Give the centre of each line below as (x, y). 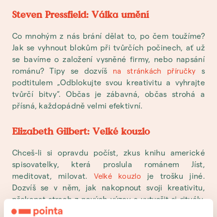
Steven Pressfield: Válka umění (80, 15)
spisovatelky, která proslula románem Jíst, (108, 164)
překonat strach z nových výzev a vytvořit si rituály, (108, 199)
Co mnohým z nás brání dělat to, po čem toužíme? (108, 35)
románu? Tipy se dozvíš (62, 70)
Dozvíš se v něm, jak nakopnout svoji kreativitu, (108, 187)
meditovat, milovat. (53, 176)
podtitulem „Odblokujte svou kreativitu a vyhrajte (108, 82)
